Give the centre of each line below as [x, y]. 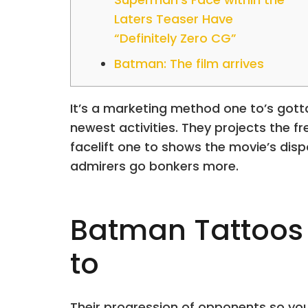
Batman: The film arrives [189, 64]
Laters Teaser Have [174, 19]
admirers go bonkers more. [154, 166]
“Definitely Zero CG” [175, 38]
